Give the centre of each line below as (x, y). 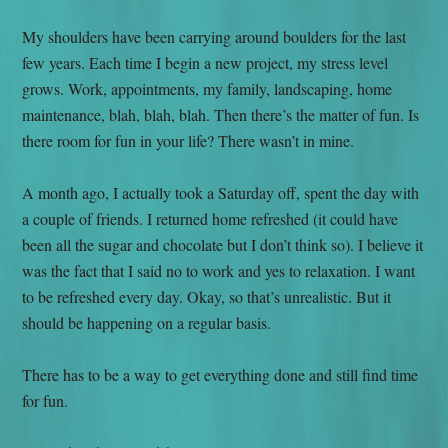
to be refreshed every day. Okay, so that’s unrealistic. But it (207, 296)
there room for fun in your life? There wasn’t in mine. (188, 140)
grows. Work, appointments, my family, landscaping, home (207, 88)
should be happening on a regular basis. (147, 322)
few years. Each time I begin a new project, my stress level (205, 62)
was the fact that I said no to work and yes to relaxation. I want (219, 270)
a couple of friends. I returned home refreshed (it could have (210, 218)
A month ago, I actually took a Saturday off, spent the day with (221, 192)
